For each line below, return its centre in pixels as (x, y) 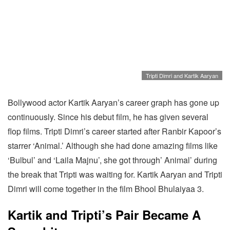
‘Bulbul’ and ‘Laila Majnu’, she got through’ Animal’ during (112, 160)
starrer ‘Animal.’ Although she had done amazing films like (113, 146)
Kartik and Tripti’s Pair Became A (104, 215)
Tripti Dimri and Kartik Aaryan (182, 76)
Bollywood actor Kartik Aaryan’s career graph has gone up (113, 103)
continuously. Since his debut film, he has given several (108, 117)
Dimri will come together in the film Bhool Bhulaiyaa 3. (106, 189)
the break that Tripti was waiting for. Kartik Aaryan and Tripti (115, 175)
